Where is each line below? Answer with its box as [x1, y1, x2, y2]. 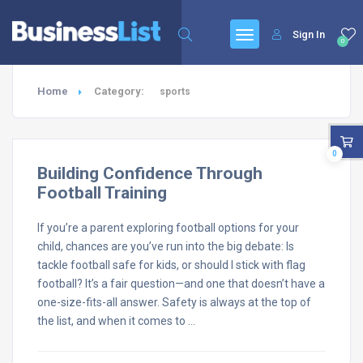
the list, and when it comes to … [37, 314, 195, 327]
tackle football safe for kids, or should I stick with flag [37, 258, 305, 271]
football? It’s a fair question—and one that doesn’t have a [37, 277, 325, 290]
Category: [94, 85, 147, 97]
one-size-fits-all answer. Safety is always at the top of [37, 296, 311, 309]
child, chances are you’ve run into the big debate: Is [37, 240, 294, 253]
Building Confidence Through [37, 164, 263, 183]
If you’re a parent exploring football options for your [37, 221, 299, 234]
